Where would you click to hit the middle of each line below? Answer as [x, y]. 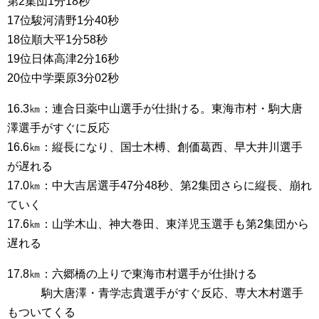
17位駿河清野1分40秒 [63, 20]
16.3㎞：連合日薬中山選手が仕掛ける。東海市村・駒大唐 [155, 109]
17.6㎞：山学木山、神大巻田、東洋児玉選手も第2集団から [158, 224]
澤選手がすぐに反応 [58, 128]
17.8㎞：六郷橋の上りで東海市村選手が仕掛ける [132, 274]
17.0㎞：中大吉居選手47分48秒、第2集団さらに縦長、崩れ [159, 185]
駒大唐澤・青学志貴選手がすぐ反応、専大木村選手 [155, 293]
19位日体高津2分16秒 [63, 59]
